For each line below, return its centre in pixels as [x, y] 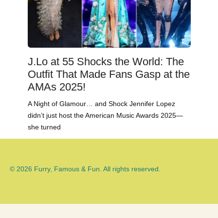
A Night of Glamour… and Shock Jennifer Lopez [101, 104]
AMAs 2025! [56, 87]
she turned [44, 127]
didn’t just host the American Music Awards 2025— [105, 116]
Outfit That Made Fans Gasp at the [109, 74]
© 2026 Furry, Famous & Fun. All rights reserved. [85, 169]
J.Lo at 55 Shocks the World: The [106, 62]
